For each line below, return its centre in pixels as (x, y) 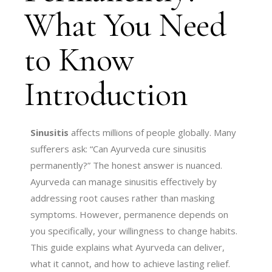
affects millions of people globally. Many (153, 132)
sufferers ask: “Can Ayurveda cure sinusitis (119, 148)
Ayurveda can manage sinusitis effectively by (124, 181)
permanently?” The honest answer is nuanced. (127, 165)
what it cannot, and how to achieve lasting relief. (131, 263)
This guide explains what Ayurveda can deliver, (128, 247)
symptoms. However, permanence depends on (130, 214)
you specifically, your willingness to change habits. (134, 230)
